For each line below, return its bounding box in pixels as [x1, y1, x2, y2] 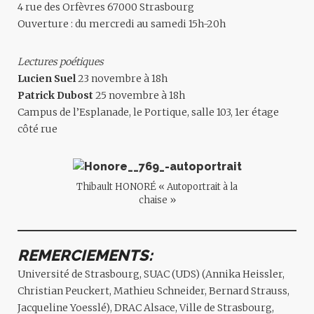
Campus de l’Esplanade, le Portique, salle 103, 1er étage [18, 106, 279, 118]
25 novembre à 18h [93, 89, 185, 102]
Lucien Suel [18, 72, 76, 85]
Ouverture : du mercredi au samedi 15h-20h [18, 18, 226, 30]
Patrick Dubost [18, 89, 93, 102]
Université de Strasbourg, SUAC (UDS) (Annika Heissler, [18, 267, 285, 280]
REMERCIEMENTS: [18, 245, 153, 264]
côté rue [18, 123, 57, 135]
